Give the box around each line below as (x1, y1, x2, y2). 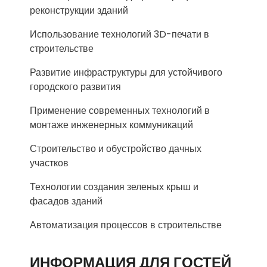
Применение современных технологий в (30, 104, 210, 117)
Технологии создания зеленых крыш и (30, 180, 198, 194)
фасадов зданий (30, 194, 103, 208)
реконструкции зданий (30, 4, 128, 17)
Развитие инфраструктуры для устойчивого (30, 66, 222, 79)
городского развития (30, 80, 121, 94)
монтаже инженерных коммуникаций (30, 118, 193, 132)
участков (30, 156, 69, 170)
